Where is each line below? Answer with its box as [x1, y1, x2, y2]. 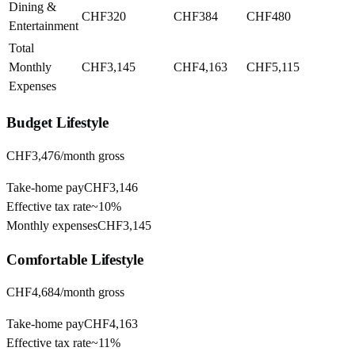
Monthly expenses [6, 218, 97, 232]
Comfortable [6, 250, 87, 268]
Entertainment [9, 19, 78, 33]
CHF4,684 [6, 285, 60, 300]
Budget [6, 114, 52, 132]
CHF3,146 [84, 180, 138, 194]
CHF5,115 [246, 60, 300, 74]
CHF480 [246, 10, 291, 24]
